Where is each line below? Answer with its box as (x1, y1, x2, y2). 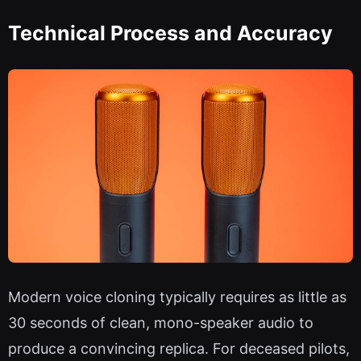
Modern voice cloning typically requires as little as (8, 288, 346, 306)
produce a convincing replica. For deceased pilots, (8, 340, 350, 358)
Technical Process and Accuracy (8, 20, 333, 45)
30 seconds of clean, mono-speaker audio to (8, 314, 313, 332)
